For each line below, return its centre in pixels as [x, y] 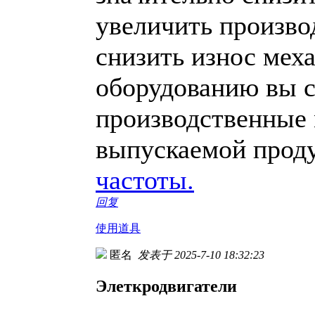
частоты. [145, 180]
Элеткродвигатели [166, 286]
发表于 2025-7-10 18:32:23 [201, 255]
